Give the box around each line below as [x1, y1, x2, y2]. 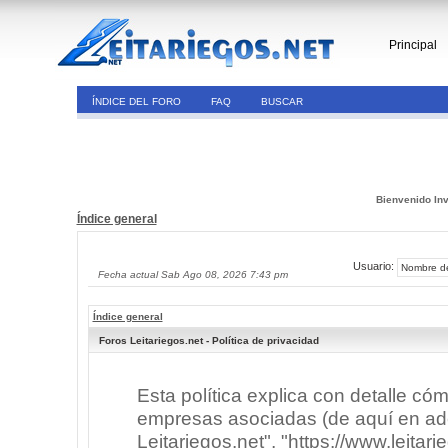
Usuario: [352, 260, 397, 273]
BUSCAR [260, 96, 303, 107]
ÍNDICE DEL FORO [91, 96, 181, 107]
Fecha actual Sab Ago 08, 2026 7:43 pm [97, 269, 288, 280]
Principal [389, 38, 437, 52]
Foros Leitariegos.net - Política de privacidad [98, 335, 319, 346]
